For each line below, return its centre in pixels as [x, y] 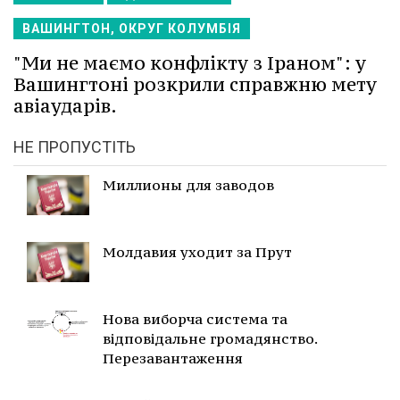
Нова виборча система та [195, 318]
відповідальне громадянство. [210, 338]
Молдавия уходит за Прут [197, 251]
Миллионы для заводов [188, 184]
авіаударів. [65, 105]
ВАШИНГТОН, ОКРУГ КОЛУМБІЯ [132, 28]
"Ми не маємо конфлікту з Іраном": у [190, 62]
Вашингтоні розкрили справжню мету [195, 84]
